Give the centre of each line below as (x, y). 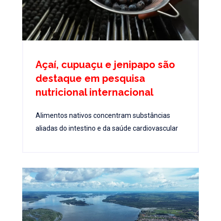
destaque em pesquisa (90, 78)
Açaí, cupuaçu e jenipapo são (105, 64)
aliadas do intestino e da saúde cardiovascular (107, 128)
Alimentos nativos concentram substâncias (103, 115)
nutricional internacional (94, 92)
